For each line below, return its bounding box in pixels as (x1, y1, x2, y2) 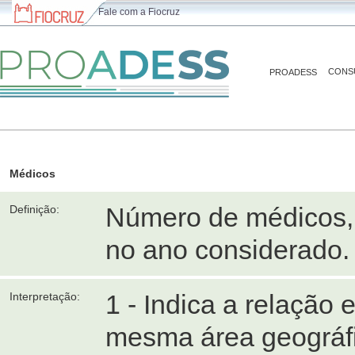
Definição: (10, 203, 59, 216)
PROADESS (269, 67, 317, 77)
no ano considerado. (105, 235, 349, 265)
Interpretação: (10, 290, 80, 303)
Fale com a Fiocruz (98, 6, 180, 17)
